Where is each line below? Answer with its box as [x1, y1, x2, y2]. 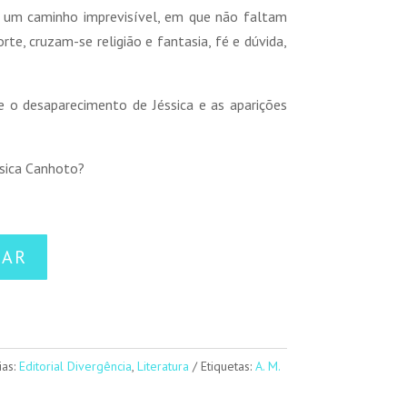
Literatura [136, 357, 189, 374]
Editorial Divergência [18, 357, 132, 374]
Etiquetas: [200, 357, 255, 374]
